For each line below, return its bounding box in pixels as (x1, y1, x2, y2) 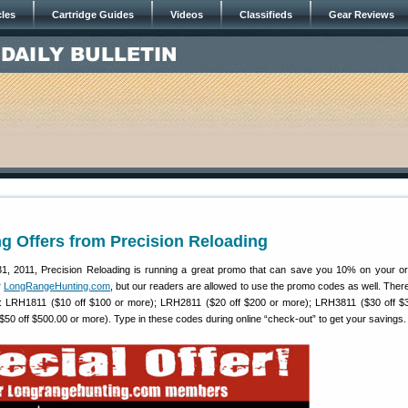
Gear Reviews (329, 9, 394, 20)
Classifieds (240, 9, 292, 20)
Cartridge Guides (52, 9, 134, 20)
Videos (170, 9, 203, 20)
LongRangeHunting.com (4, 280, 111, 291)
